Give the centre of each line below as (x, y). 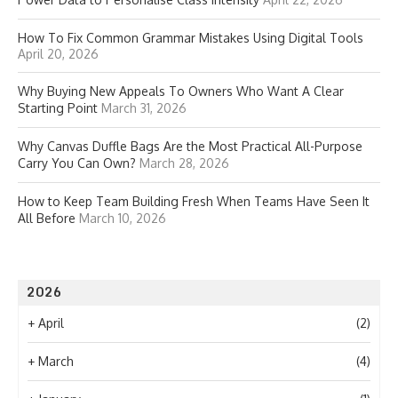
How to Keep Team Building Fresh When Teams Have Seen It (194, 201)
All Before (47, 218)
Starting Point (58, 108)
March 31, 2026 (144, 108)
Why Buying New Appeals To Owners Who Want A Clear (181, 91)
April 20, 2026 (58, 54)
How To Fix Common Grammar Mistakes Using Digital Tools (191, 38)
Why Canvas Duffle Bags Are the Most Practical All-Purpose (190, 146)
